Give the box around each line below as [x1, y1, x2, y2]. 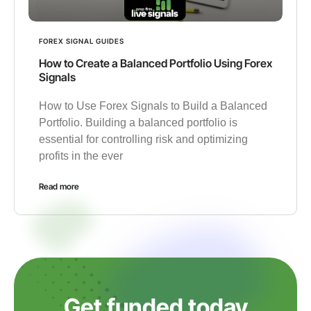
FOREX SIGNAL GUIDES [39, 36, 124, 45]
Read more [39, 180, 79, 192]
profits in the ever [39, 149, 123, 162]
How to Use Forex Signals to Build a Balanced [39, 99, 267, 112]
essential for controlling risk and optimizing [39, 133, 248, 145]
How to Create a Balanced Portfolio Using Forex [39, 56, 272, 70]
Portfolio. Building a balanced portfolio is [39, 116, 237, 128]
